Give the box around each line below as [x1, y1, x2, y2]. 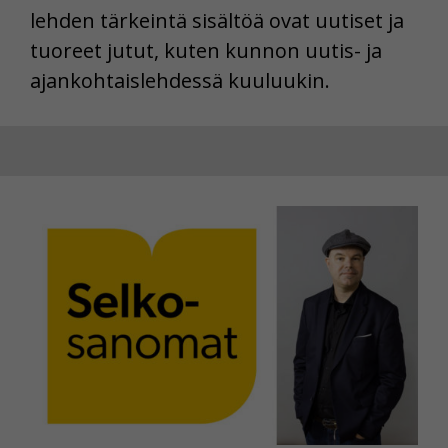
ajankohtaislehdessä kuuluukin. [30, 67, 330, 95]
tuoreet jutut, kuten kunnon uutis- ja [30, 37, 382, 65]
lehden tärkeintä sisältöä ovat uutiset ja [30, 7, 404, 35]
